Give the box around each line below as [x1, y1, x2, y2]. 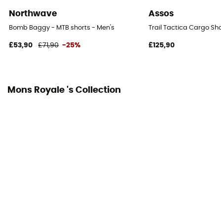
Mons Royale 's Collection [7, 86, 121, 95]
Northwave [9, 9, 57, 18]
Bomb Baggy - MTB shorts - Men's [9, 24, 115, 31]
